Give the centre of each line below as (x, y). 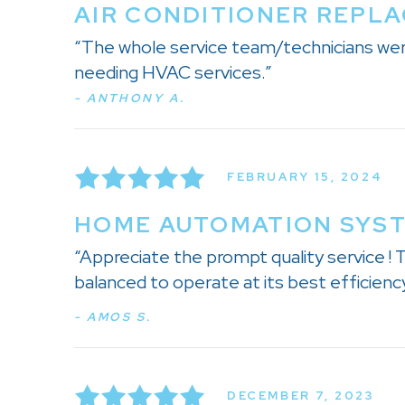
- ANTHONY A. (130, 98)
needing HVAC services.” (173, 72)
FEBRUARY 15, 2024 (305, 177)
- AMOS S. (113, 316)
